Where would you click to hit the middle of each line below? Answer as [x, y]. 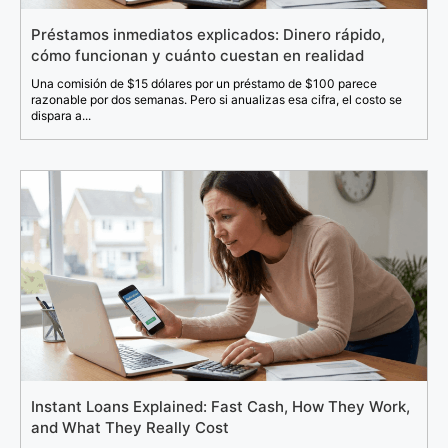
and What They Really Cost [130, 427]
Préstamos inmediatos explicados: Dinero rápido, [208, 34]
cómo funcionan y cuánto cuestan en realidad [197, 55]
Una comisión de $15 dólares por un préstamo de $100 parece [204, 83]
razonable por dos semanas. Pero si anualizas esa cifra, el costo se [216, 99]
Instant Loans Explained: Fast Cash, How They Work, [220, 406]
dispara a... [61, 115]
